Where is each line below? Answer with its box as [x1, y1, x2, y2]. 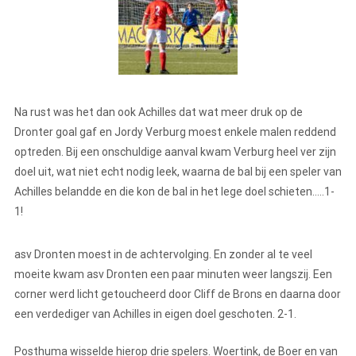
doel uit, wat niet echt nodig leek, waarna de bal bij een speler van [14, 165, 342, 179]
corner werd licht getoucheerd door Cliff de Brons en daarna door [14, 288, 341, 301]
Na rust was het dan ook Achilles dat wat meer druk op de [14, 106, 303, 119]
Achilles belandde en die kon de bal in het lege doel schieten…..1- [14, 185, 335, 199]
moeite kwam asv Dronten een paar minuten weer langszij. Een [14, 268, 332, 281]
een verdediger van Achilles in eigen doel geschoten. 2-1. [14, 308, 296, 321]
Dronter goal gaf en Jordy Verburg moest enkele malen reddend [14, 126, 336, 139]
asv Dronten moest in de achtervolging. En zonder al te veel [14, 248, 312, 261]
